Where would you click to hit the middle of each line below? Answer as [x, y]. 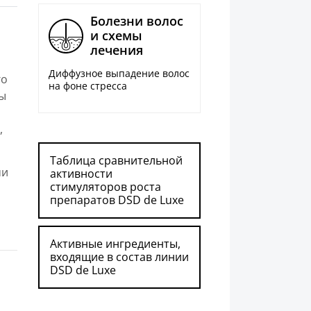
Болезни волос [137, 21]
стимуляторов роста [106, 187]
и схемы [116, 36]
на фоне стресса [88, 86]
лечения [117, 50]
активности [81, 174]
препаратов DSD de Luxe [117, 200]
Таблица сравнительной [116, 161]
